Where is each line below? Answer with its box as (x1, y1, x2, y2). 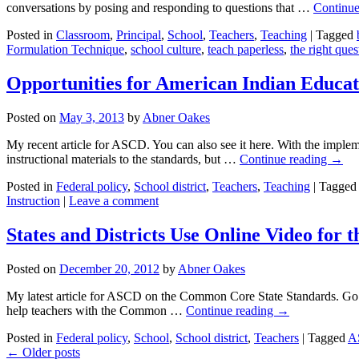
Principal (116, 28, 161, 42)
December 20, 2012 (59, 261, 159, 276)
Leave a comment (69, 193, 159, 208)
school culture (131, 42, 201, 57)
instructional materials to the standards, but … (6, 151, 240, 166)
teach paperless (208, 42, 284, 57)
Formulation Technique (6, 42, 124, 57)
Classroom (56, 28, 110, 42)
